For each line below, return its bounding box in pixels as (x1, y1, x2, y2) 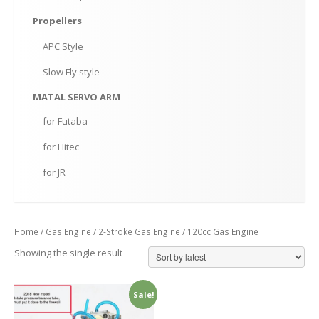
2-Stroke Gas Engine (98, 226, 180, 238)
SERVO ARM (66, 90, 120, 103)
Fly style (63, 66, 100, 78)
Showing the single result (14, 246, 122, 259)
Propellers (33, 14, 82, 27)
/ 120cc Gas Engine (180, 226, 258, 238)
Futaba (56, 115, 88, 127)
